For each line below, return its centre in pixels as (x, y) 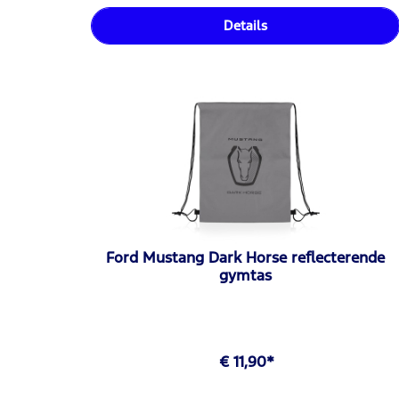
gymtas (246, 275)
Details (246, 26)
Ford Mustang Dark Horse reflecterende (246, 257)
